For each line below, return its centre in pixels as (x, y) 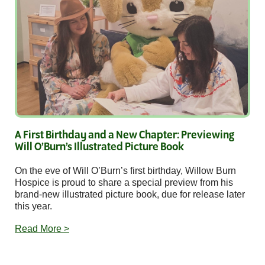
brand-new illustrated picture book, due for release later (130, 194)
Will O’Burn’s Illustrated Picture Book (99, 147)
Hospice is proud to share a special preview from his (124, 182)
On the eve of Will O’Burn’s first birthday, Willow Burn (125, 171)
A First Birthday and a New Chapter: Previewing (125, 135)
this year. (33, 206)
